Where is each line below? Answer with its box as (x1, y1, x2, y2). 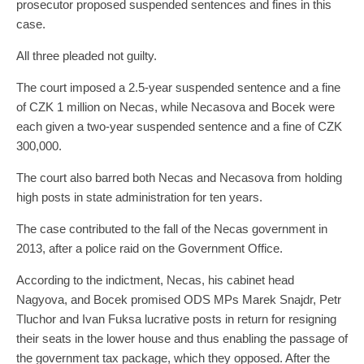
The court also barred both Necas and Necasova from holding (16, 171, 342, 185)
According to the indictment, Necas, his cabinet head (16, 273, 294, 288)
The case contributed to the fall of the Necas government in (16, 222, 327, 236)
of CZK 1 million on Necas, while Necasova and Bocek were (16, 100, 335, 115)
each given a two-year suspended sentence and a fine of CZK (16, 119, 342, 134)
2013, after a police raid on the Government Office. (16, 241, 283, 256)
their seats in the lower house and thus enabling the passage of (16, 331, 348, 346)
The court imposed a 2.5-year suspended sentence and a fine (16, 80, 340, 95)
